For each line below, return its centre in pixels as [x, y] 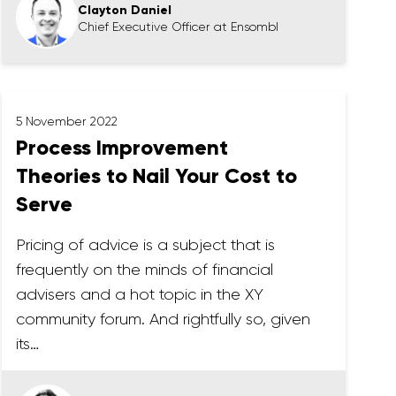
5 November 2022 [67, 121]
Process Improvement [122, 147]
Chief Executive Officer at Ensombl [179, 26]
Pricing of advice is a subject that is [146, 245]
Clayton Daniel [125, 10]
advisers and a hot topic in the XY [140, 294]
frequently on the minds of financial [145, 270]
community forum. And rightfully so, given [164, 319]
